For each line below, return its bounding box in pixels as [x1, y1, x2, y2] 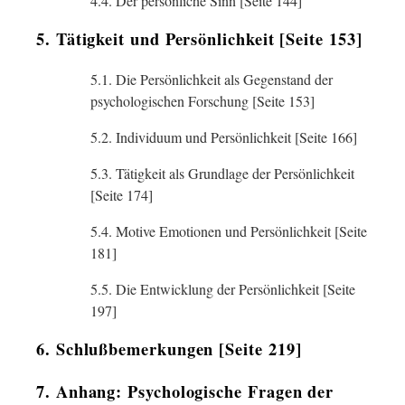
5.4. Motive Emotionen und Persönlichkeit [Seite [90, 221, 367, 240]
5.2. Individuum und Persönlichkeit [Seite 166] [90, 127, 357, 146]
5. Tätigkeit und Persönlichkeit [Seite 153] [36, 26, 363, 51]
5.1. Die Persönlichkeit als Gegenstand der [90, 70, 333, 89]
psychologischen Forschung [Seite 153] [90, 91, 315, 110]
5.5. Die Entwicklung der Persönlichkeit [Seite [90, 279, 355, 298]
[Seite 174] [90, 185, 153, 204]
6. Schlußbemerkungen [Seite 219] [36, 336, 302, 361]
